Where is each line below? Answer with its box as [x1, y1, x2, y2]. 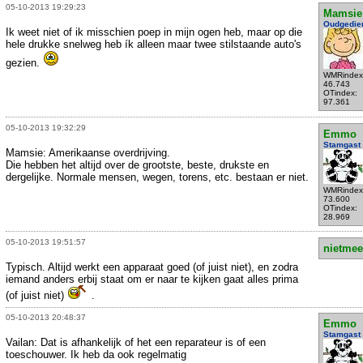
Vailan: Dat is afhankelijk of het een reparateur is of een [6, 336, 266, 349]
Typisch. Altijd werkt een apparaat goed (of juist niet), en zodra [6, 260, 298, 273]
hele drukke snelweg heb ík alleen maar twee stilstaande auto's [6, 38, 301, 51]
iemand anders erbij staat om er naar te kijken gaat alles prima [6, 272, 298, 285]
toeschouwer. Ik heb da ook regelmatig [6, 348, 186, 361]
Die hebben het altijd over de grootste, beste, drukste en [6, 158, 269, 171]
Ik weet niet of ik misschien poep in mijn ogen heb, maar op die [6, 26, 302, 39]
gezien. [6, 57, 43, 70]
